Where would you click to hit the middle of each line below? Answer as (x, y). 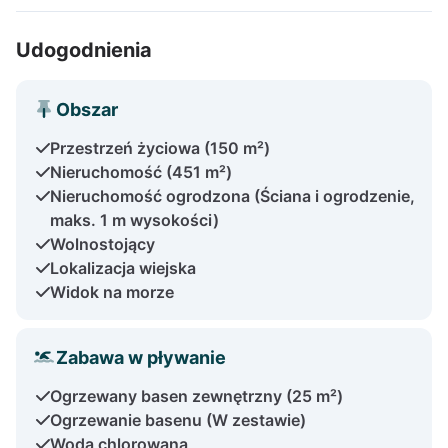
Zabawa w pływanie (141, 357)
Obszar (87, 109)
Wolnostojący (102, 243)
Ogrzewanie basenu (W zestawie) (178, 419)
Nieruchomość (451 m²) (141, 171)
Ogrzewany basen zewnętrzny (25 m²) (196, 395)
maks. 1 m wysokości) (134, 219)
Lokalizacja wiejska (123, 267)
